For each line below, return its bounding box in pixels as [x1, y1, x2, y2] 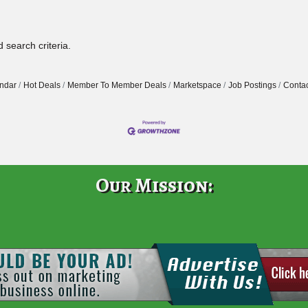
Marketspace [173, 80, 221, 91]
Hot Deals [23, 80, 60, 91]
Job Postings [228, 80, 276, 91]
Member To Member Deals [67, 80, 166, 91]
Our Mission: [96, 171, 212, 199]
